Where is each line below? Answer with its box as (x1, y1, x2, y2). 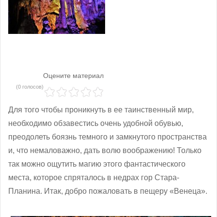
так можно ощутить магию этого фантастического (8, 159, 186, 168)
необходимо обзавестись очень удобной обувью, (8, 119, 183, 127)
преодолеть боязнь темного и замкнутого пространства (8, 132, 207, 141)
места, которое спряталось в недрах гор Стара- (8, 173, 179, 182)
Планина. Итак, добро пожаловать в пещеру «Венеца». (8, 186, 207, 195)
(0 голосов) (16, 83, 44, 90)
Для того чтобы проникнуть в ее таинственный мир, (8, 105, 194, 114)
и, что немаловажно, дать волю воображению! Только (8, 146, 201, 155)
